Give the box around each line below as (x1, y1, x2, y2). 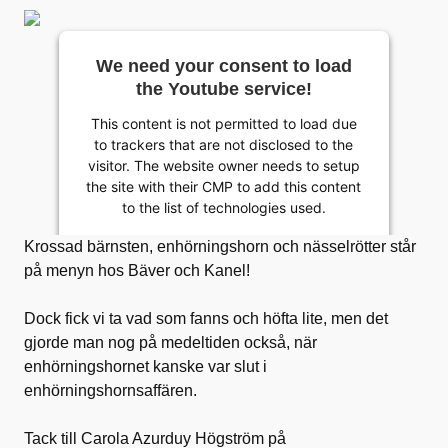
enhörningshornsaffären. (24, 381, 197, 399)
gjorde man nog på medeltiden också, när (24, 333, 317, 351)
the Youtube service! (135, 79, 312, 99)
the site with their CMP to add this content (86, 178, 362, 195)
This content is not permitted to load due (90, 115, 357, 132)
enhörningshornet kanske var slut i (24, 357, 267, 375)
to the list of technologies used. (121, 199, 326, 216)
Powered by (184, 236, 264, 253)
